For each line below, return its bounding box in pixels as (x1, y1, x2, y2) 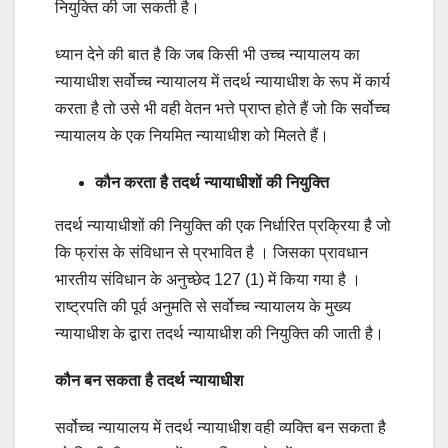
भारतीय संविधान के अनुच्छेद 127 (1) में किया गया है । (55, 271, 361, 289)
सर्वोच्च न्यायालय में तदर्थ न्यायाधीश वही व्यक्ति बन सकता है (55, 419, 386, 437)
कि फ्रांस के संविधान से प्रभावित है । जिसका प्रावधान (55, 244, 368, 262)
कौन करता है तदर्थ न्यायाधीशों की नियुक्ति (95, 174, 329, 192)
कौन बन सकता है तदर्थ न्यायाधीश (55, 372, 243, 390)
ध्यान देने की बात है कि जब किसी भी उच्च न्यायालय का (55, 46, 360, 64)
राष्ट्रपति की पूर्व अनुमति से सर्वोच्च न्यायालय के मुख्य (55, 298, 351, 316)
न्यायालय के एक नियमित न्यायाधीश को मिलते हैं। (55, 127, 329, 145)
